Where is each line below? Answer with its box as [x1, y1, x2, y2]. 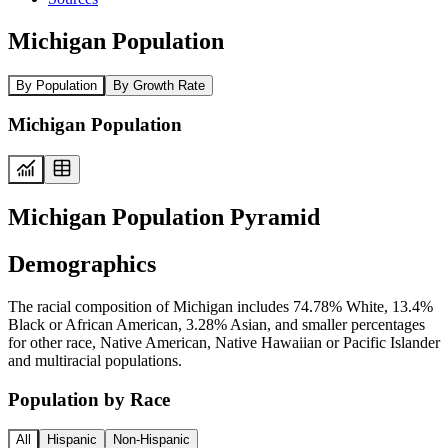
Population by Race [8, 388, 170, 410]
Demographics [8, 250, 156, 277]
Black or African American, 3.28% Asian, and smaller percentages [8, 315, 425, 333]
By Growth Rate [113, 77, 205, 93]
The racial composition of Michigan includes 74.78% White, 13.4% [8, 297, 433, 315]
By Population [16, 77, 97, 93]
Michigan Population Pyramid [8, 203, 320, 230]
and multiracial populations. [8, 351, 182, 369]
